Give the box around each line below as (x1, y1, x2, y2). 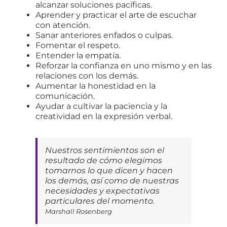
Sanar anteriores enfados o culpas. (35, 30, 173, 40)
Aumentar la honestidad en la (35, 81, 156, 91)
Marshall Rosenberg (45, 207, 112, 215)
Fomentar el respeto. (35, 40, 120, 50)
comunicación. (35, 91, 95, 101)
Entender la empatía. (35, 50, 121, 60)
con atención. (35, 20, 90, 30)
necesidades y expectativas (45, 185, 160, 196)
